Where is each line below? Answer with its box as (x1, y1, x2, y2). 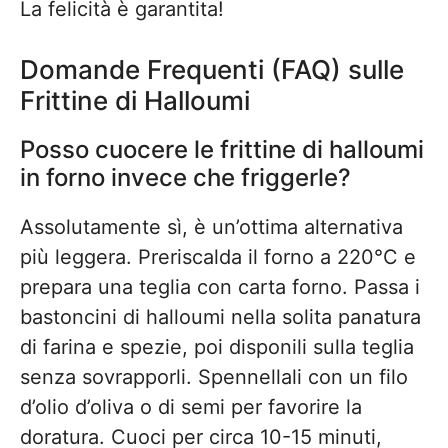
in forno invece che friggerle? (20, 163, 351, 192)
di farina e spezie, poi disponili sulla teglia (20, 335, 414, 359)
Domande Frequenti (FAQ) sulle (20, 54, 404, 85)
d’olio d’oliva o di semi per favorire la (20, 395, 362, 419)
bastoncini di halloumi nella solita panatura (20, 305, 421, 329)
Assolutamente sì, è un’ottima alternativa (20, 215, 403, 239)
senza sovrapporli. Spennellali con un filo (20, 365, 408, 389)
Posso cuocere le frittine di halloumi (20, 135, 424, 164)
